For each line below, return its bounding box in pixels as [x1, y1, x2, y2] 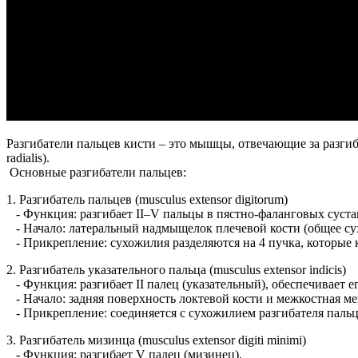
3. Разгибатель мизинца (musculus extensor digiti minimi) [6, 333, 306, 348]
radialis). [6, 151, 56, 165]
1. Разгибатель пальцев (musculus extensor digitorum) [6, 193, 288, 207]
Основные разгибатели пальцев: [6, 165, 193, 180]
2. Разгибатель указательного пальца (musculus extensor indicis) [6, 263, 346, 277]
